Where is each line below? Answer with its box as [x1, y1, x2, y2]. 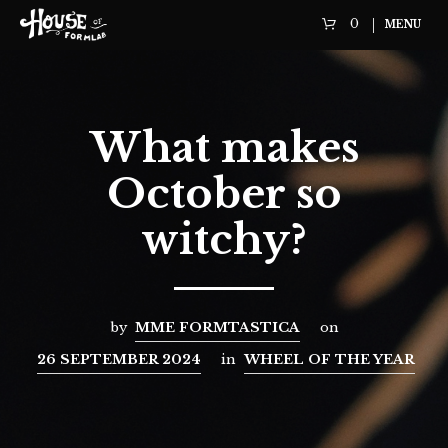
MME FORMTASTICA [134, 318, 300, 336]
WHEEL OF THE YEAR [244, 350, 415, 368]
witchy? [141, 213, 307, 265]
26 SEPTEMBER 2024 [37, 350, 201, 368]
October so [106, 167, 342, 219]
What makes [89, 121, 359, 173]
